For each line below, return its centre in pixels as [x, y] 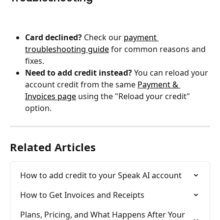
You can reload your [171, 73]
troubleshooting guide [67, 49]
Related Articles [53, 147]
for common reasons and [158, 49]
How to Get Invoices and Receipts [82, 195]
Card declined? [54, 38]
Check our [103, 38]
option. [38, 108]
